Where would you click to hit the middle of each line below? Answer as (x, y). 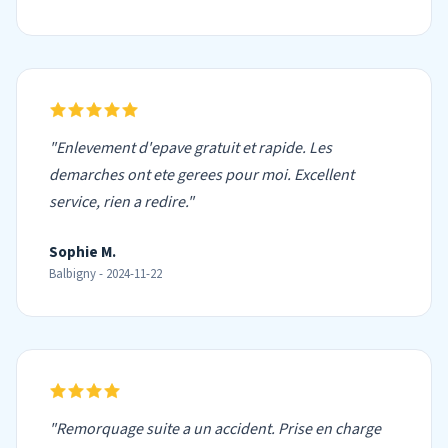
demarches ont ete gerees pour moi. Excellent (201, 175)
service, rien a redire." (121, 202)
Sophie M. (82, 252)
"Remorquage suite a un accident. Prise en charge (215, 429)
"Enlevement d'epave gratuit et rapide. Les (190, 148)
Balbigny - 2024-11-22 (105, 274)
